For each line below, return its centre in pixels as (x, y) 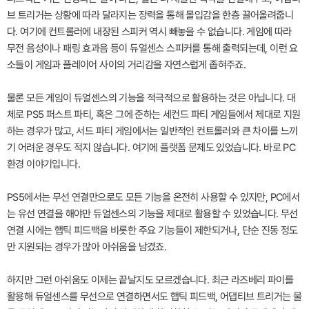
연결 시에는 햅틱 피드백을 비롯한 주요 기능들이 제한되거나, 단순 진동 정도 (152, 230)
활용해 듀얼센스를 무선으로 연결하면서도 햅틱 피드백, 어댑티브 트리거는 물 (154, 297)
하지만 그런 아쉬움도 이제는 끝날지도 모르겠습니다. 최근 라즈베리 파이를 (150, 280)
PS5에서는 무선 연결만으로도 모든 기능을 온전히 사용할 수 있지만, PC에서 (153, 197)
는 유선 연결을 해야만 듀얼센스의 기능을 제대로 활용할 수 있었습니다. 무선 (152, 214)
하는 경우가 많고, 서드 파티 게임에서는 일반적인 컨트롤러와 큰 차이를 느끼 (152, 131)
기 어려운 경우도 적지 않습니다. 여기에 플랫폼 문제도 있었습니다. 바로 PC (151, 148)
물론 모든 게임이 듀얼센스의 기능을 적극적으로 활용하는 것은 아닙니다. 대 (151, 98)
